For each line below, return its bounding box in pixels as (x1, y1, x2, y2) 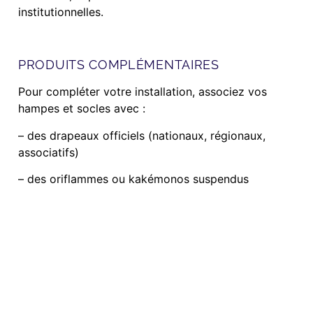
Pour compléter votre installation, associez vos (18, 85, 267, 99)
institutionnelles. (18, 5, 103, 20)
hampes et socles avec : (18, 101, 145, 116)
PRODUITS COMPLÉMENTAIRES (18, 57, 219, 73)
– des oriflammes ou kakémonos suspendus (18, 171, 249, 186)
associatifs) (18, 145, 79, 159)
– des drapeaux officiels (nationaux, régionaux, (18, 128, 265, 143)
